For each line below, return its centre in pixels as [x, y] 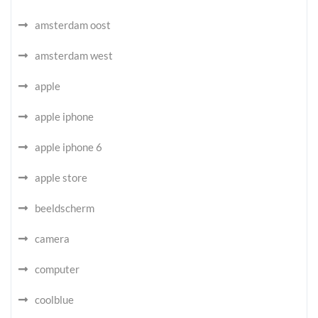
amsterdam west [74, 55]
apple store [61, 177]
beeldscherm [65, 208]
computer [57, 269]
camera [52, 238]
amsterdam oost [73, 25]
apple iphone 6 [68, 147]
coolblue [54, 300]
